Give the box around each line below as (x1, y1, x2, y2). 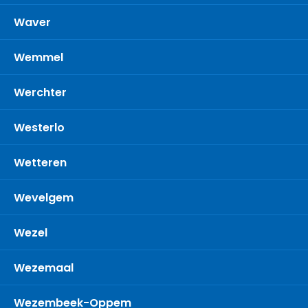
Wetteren (14, 155, 67, 170)
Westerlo (14, 120, 65, 135)
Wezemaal (14, 260, 74, 276)
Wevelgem (14, 190, 74, 206)
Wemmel (14, 49, 63, 65)
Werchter (14, 85, 67, 100)
